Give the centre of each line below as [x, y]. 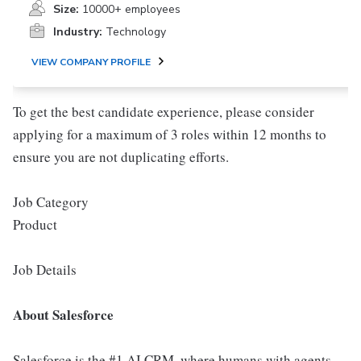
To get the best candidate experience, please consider [164, 112]
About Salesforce [63, 315]
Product [35, 224]
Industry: [78, 32]
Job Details [45, 270]
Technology [136, 32]
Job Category [51, 202]
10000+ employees [131, 9]
